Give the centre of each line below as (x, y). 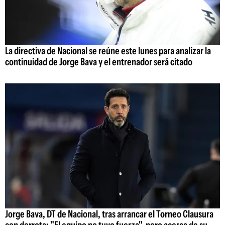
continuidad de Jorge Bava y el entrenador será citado (99, 62)
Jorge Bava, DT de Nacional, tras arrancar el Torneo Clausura (109, 214)
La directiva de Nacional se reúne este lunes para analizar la (108, 51)
